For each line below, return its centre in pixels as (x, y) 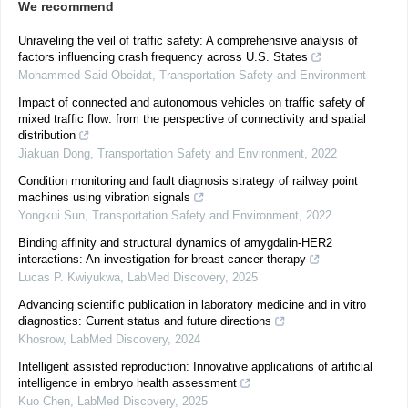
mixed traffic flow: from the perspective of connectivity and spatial (192, 119)
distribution (47, 135)
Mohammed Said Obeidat (85, 75)
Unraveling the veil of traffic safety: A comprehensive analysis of (188, 41)
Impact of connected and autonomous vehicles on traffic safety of (192, 102)
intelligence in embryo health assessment (127, 383)
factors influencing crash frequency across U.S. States (163, 57)
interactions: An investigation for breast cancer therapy (162, 259)
